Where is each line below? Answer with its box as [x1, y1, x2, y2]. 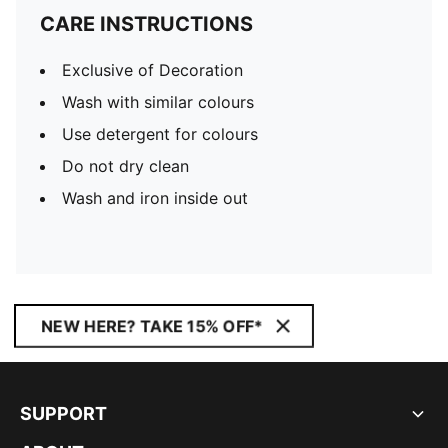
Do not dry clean [62, 156, 189, 176]
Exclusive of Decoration [62, 60, 243, 80]
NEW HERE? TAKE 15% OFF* [41, 316, 263, 336]
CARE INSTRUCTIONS [40, 12, 253, 36]
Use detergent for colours [62, 124, 258, 144]
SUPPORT [20, 403, 107, 424]
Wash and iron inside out [62, 188, 248, 208]
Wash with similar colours [62, 92, 254, 112]
